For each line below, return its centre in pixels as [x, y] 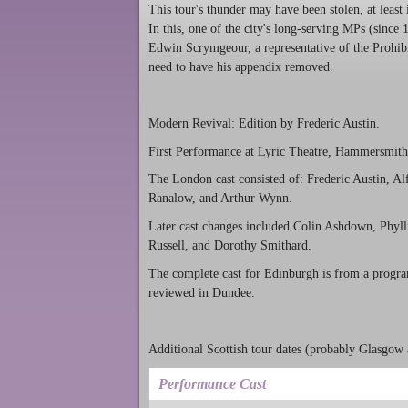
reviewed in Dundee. [202, 292]
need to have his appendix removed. [241, 67]
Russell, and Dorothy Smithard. [230, 246]
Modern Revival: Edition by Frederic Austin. [264, 123]
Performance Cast [212, 384]
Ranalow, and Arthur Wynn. [220, 199]
